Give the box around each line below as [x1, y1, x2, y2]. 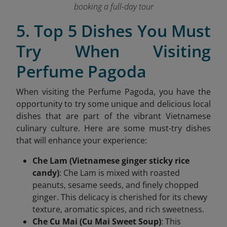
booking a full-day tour [73, 1, 154, 13]
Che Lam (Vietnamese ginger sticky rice [32, 155, 190, 167]
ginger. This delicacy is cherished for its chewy [32, 192, 207, 203]
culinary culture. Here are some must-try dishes [16, 123, 211, 134]
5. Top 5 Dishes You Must [16, 20, 211, 42]
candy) [32, 167, 59, 179]
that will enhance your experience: [16, 135, 147, 146]
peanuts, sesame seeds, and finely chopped [32, 179, 199, 191]
